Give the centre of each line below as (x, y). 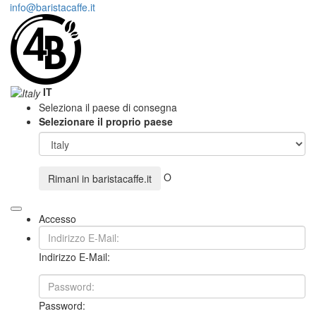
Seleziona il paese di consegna (108, 108)
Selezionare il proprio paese (106, 122)
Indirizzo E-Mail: (74, 257)
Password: (62, 306)
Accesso (57, 219)
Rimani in (70, 179)
